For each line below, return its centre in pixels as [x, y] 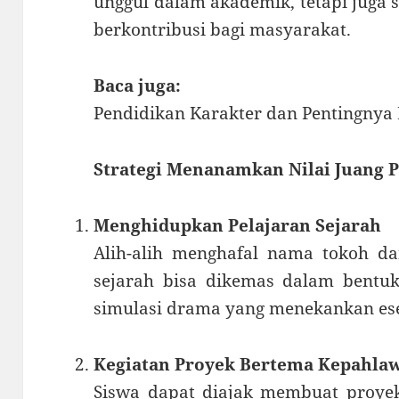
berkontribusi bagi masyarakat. [223, 29]
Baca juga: [138, 85]
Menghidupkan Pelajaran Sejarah [238, 225]
